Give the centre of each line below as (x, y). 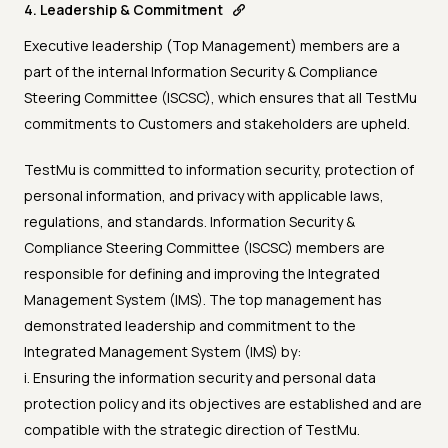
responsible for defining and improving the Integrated (202, 274)
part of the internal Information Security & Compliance (201, 72)
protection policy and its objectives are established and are (223, 404)
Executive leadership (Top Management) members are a (212, 46)
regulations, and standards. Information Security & (189, 222)
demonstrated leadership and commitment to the (190, 326)
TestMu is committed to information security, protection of (219, 170)
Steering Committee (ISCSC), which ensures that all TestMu (220, 98)
